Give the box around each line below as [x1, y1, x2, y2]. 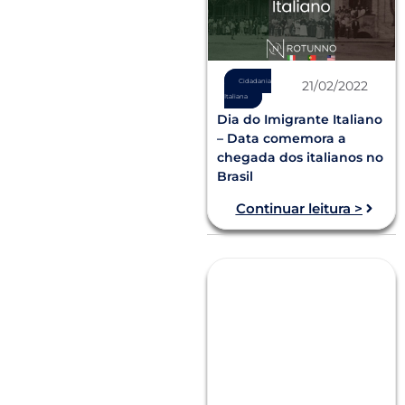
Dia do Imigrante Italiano [217, 111, 383, 128]
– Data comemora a [217, 130, 347, 147]
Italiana [223, 91, 248, 100]
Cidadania [238, 76, 271, 85]
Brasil [217, 168, 254, 185]
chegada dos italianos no [217, 149, 384, 166]
